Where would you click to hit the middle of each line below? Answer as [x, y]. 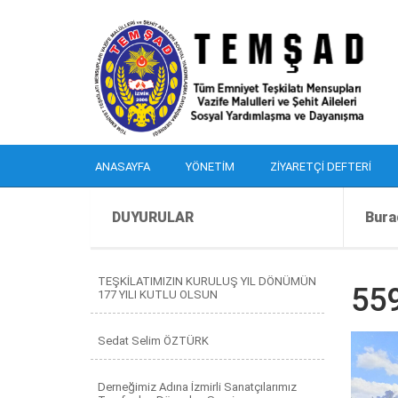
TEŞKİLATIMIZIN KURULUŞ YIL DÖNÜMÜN [207, 281]
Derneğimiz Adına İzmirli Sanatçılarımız [197, 387]
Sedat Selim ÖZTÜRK [153, 341]
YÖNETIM [210, 167]
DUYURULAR [153, 217]
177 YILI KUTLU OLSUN [158, 295]
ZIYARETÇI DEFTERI [321, 167]
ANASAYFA [123, 167]
